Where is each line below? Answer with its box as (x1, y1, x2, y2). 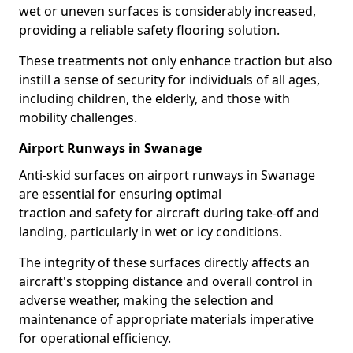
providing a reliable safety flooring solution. (19, 21, 280, 39)
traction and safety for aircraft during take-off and (19, 204, 319, 221)
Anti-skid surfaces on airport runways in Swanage (19, 166, 315, 184)
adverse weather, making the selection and (19, 292, 273, 309)
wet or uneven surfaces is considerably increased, (19, 2, 316, 20)
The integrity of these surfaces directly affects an (19, 254, 310, 271)
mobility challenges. (19, 109, 137, 126)
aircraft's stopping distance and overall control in (19, 273, 313, 290)
